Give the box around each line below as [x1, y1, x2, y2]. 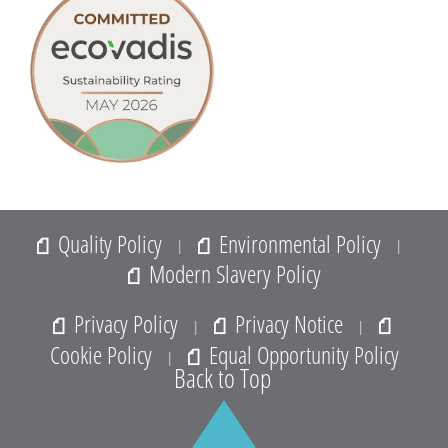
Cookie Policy [49, 337, 157, 371]
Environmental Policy [213, 226, 386, 260]
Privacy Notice [230, 307, 348, 341]
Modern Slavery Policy [143, 257, 321, 291]
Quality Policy [52, 226, 167, 260]
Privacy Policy [69, 307, 183, 341]
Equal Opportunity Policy [203, 337, 399, 371]
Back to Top [174, 359, 271, 396]
